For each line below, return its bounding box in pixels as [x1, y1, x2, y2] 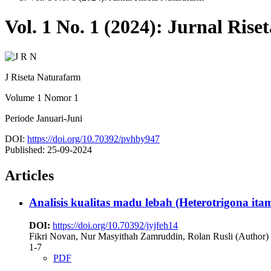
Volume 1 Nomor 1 [5, 92, 79, 103]
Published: [5, 144, 47, 155]
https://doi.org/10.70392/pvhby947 [27, 133, 160, 144]
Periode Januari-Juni [5, 113, 82, 123]
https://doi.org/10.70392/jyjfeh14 [53, 220, 178, 231]
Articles [5, 167, 54, 183]
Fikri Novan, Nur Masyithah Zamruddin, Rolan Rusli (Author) [29, 231, 269, 242]
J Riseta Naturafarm [5, 71, 80, 82]
